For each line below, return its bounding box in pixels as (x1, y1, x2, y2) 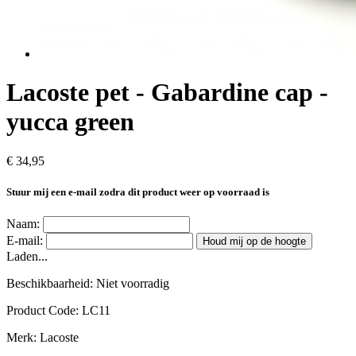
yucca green (6, 107, 134, 137)
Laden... (6, 250, 48, 264)
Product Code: (6, 304, 82, 318)
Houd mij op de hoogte (203, 235, 306, 248)
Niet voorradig (96, 277, 169, 291)
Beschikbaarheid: (6, 277, 96, 291)
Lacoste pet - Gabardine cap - (6, 78, 328, 107)
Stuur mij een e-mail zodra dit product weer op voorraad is (6, 186, 269, 199)
